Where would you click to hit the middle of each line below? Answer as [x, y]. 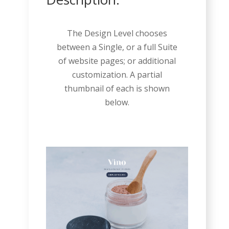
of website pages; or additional [117, 61]
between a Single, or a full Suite [117, 47]
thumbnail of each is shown [117, 88]
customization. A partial [117, 74]
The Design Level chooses [117, 33]
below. [117, 102]
